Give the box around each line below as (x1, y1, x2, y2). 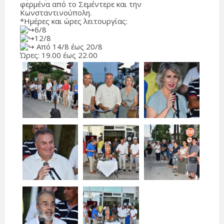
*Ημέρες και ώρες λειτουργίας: (20, 16, 127, 26)
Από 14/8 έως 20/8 (34, 41, 102, 52)
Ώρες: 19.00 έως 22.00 (20, 50, 97, 60)
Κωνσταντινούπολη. (20, 7, 91, 18)
